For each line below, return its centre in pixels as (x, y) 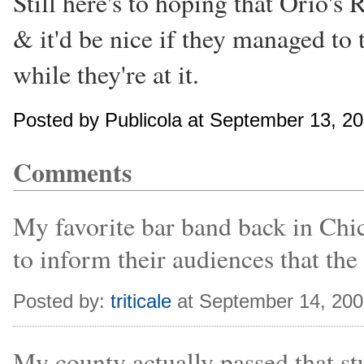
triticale (141, 301)
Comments (72, 172)
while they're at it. (106, 74)
